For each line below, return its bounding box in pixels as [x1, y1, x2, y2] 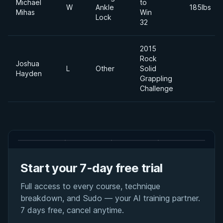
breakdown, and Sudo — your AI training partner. [20, 193, 200, 203]
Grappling [140, 74, 172, 83]
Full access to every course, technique [20, 181, 160, 191]
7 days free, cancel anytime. [20, 205, 124, 215]
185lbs [189, 3, 211, 11]
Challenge [140, 84, 173, 93]
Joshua [16, 59, 39, 68]
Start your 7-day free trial [20, 161, 163, 175]
